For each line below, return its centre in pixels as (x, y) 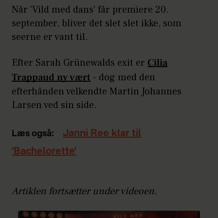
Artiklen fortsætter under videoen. (84, 191)
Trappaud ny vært (51, 78)
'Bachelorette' (44, 152)
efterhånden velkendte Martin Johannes (97, 92)
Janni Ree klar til (102, 134)
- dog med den (123, 78)
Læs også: (33, 134)
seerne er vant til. (51, 37)
